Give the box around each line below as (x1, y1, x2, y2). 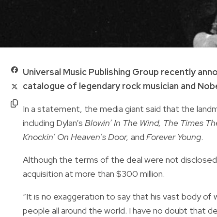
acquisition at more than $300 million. (23, 168, 165, 179)
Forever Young (144, 131, 201, 142)
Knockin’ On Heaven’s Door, (23, 131, 131, 142)
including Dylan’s (23, 117, 85, 128)
